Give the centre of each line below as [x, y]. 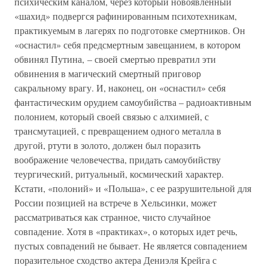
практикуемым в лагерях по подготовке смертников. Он [130, 30]
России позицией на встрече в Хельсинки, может [115, 202]
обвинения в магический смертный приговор [108, 73]
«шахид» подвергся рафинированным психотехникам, [126, 16]
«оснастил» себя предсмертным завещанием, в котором [127, 45]
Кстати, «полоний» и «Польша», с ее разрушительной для [133, 188]
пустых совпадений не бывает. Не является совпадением [131, 246]
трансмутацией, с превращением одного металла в [118, 131]
